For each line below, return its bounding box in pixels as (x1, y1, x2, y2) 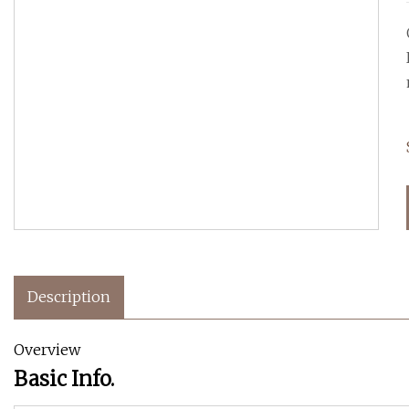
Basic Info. (14, 366, 114, 393)
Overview (14, 341, 80, 360)
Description (27, 288, 110, 307)
